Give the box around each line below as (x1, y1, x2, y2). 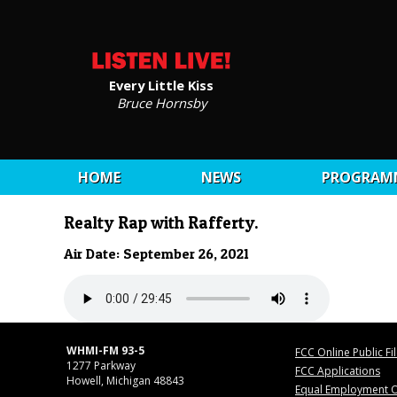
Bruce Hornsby (116, 93, 206, 112)
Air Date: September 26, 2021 (64, 245, 249, 263)
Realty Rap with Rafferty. (64, 213, 258, 233)
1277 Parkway (66, 357, 136, 373)
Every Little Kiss (109, 75, 214, 94)
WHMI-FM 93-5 (66, 342, 144, 358)
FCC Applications (295, 362, 380, 378)
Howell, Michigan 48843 (66, 372, 184, 388)
